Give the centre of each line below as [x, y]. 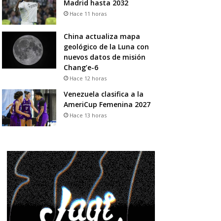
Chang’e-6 [81, 67]
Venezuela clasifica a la [103, 94]
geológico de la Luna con [106, 46]
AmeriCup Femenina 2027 [107, 104]
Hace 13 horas [88, 115]
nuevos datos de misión [104, 57]
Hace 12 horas [88, 78]
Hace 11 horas [88, 13]
